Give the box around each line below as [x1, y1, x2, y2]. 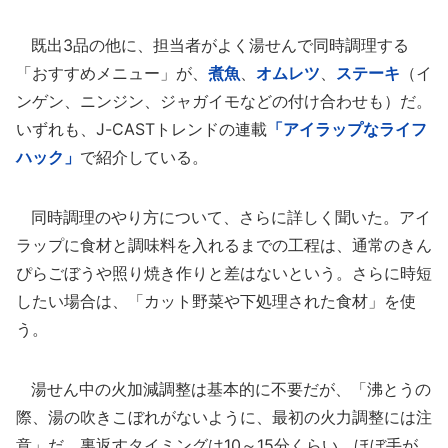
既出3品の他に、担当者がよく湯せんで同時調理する [16, 35, 409, 55]
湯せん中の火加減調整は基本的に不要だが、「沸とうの [16, 379, 431, 399]
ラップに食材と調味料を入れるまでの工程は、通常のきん [16, 235, 432, 255]
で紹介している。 [80, 147, 208, 167]
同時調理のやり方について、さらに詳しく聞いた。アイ [16, 207, 431, 227]
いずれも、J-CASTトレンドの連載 [16, 119, 267, 139]
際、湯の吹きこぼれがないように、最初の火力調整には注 [16, 407, 432, 427]
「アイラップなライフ [267, 119, 427, 139]
